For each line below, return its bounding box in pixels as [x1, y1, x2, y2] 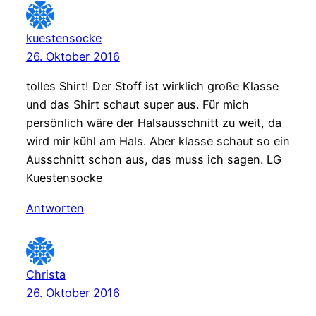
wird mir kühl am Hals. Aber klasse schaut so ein [25, 134, 290, 149]
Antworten [25, 200, 84, 215]
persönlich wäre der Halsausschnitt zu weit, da [25, 116, 281, 130]
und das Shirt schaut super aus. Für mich [25, 97, 249, 112]
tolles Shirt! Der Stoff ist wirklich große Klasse [25, 79, 279, 94]
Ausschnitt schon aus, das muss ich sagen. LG [25, 152, 281, 167]
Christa [25, 267, 66, 282]
